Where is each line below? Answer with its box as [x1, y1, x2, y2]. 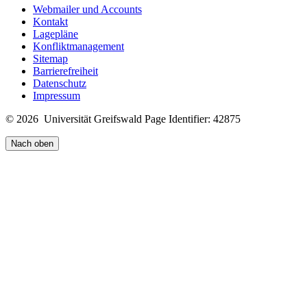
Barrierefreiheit [33, 64, 98, 77]
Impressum [33, 89, 80, 101]
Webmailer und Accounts [33, 3, 142, 15]
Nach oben [11, 138, 53, 149]
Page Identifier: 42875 [145, 112, 241, 125]
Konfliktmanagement [33, 40, 124, 52]
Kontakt [33, 15, 68, 27]
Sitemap [33, 52, 68, 64]
